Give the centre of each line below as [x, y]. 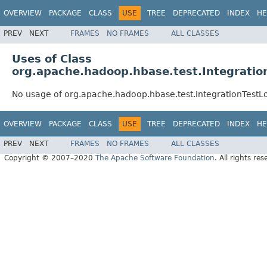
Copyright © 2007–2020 [50, 158]
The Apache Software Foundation [155, 158]
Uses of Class [52, 58]
